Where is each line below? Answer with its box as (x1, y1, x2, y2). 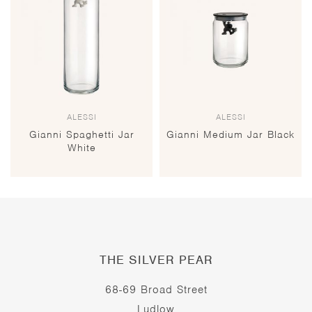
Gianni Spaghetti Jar (29, 128, 134, 141)
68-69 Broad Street (104, 283, 208, 297)
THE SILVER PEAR (99, 252, 213, 268)
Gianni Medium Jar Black (166, 128, 295, 141)
